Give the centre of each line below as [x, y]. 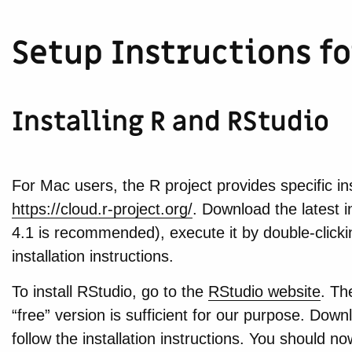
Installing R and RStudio [170, 122]
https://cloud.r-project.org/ [102, 209]
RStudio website [264, 292]
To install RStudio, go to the [110, 292]
